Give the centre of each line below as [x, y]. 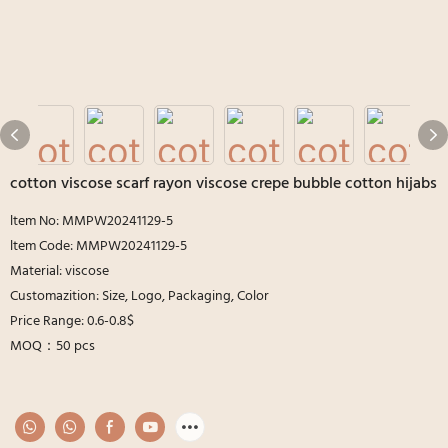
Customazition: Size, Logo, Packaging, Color [139, 296]
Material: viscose [59, 271]
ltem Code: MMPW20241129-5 [98, 246]
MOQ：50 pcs [52, 346]
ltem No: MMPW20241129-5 [91, 221]
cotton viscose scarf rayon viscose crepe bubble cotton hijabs [223, 183]
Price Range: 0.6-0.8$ [72, 321]
